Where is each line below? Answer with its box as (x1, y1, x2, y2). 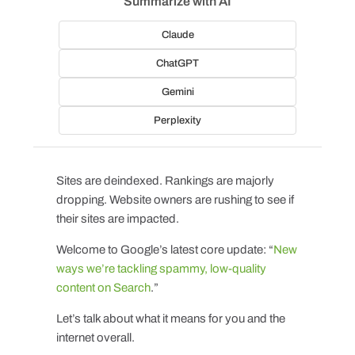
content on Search (55, 281, 151, 294)
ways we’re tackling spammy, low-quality (55, 261, 266, 275)
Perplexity (154, 114, 201, 126)
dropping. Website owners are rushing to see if (55, 193, 294, 206)
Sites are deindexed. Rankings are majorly (55, 174, 274, 187)
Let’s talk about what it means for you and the (55, 311, 285, 325)
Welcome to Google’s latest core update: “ (55, 242, 273, 256)
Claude (161, 29, 194, 40)
